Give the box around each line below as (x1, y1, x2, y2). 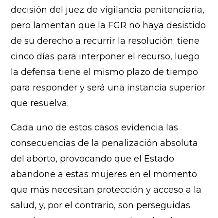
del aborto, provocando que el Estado (11, 153, 175, 164)
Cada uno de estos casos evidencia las (11, 122, 179, 133)
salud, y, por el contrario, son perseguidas (11, 200, 191, 211)
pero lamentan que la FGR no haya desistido (11, 19, 206, 31)
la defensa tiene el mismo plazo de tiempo (11, 66, 199, 77)
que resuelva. (11, 97, 69, 109)
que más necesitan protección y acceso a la (11, 184, 202, 195)
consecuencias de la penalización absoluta (11, 137, 199, 148)
